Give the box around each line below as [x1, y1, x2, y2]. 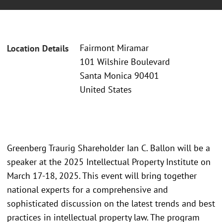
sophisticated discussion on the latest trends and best [7, 197, 215, 209]
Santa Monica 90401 [80, 70, 159, 82]
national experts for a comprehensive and [7, 183, 168, 195]
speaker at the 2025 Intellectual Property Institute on [7, 156, 211, 167]
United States [80, 84, 132, 96]
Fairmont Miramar [80, 42, 149, 54]
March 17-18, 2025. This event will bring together [7, 169, 197, 181]
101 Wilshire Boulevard [80, 56, 170, 68]
